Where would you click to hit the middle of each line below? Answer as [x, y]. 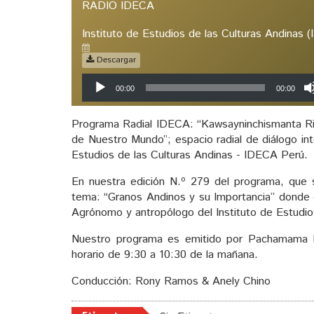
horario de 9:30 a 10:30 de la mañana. [165, 254]
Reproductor [255, 80]
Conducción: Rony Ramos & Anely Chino [171, 281]
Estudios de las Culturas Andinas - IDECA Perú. [190, 155]
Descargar [115, 60]
